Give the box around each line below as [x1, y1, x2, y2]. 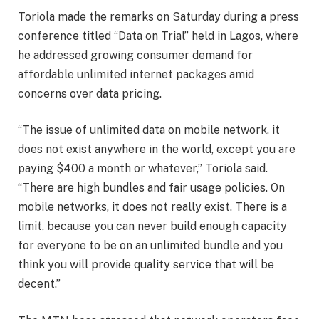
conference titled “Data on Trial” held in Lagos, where [18, 28, 298, 43]
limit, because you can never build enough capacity [18, 219, 287, 234]
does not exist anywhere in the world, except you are [18, 142, 296, 157]
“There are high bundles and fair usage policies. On [18, 181, 285, 195]
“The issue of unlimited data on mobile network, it [18, 123, 280, 137]
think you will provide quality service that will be [18, 258, 274, 272]
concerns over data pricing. [18, 86, 162, 100]
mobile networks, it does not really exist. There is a [18, 200, 287, 214]
